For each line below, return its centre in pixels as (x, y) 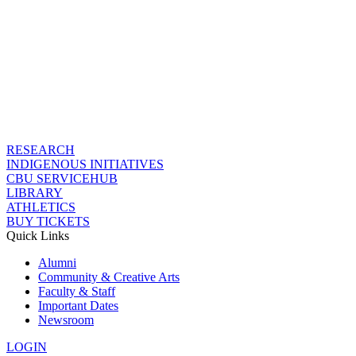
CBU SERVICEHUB (62, 178)
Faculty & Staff (77, 291)
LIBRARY (35, 193)
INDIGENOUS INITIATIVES (85, 164)
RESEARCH (41, 150)
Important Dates (78, 306)
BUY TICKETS (48, 221)
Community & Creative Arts (109, 277)
